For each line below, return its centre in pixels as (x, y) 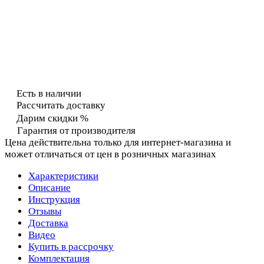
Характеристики (63, 176)
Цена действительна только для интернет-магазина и (118, 142)
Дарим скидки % (52, 118)
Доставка (48, 223)
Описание (49, 187)
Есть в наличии (49, 93)
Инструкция (54, 199)
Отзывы (45, 211)
